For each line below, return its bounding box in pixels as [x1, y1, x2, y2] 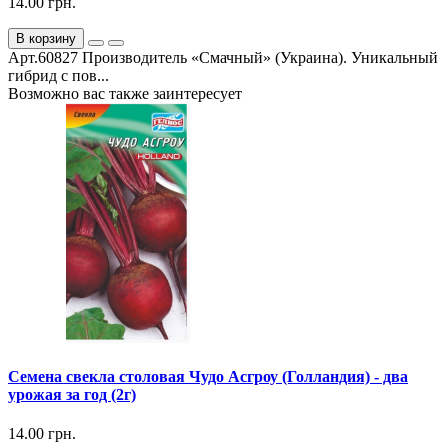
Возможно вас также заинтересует [8, 84, 242, 102]
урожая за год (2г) [8, 386, 136, 404]
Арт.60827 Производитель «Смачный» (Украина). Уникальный [8, 48, 438, 66]
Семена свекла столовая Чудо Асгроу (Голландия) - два [8, 368, 408, 386]
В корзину [16, 30, 76, 46]
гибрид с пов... [8, 66, 109, 84]
